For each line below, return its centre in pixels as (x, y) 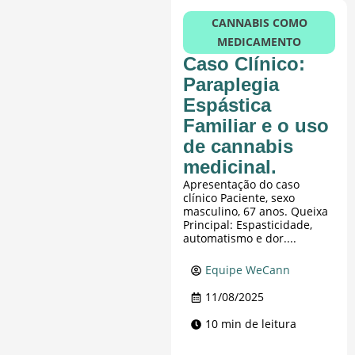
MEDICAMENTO (260, 42)
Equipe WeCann (248, 270)
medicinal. (230, 167)
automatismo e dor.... (240, 239)
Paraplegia (231, 85)
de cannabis (239, 147)
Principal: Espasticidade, (248, 225)
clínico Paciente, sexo (239, 198)
